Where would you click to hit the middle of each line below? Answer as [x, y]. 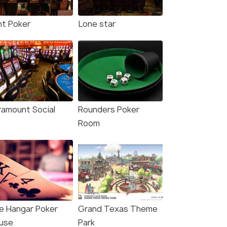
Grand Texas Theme [118, 209]
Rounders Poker [109, 110]
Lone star [97, 24]
